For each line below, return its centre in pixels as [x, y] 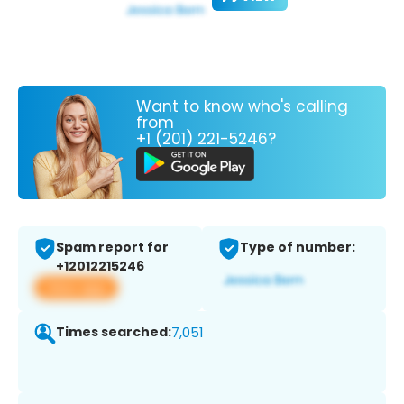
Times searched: [114, 332]
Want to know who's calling [242, 106]
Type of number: [298, 248]
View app [76, 288]
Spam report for [112, 248]
